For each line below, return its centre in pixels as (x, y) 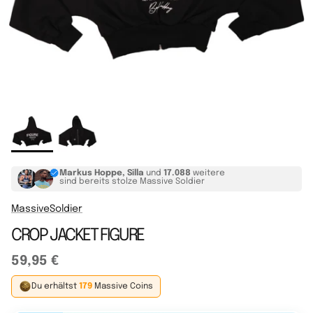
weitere (208, 174)
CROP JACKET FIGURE (78, 236)
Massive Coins (123, 286)
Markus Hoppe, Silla (102, 174)
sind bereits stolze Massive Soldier (132, 182)
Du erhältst (55, 286)
